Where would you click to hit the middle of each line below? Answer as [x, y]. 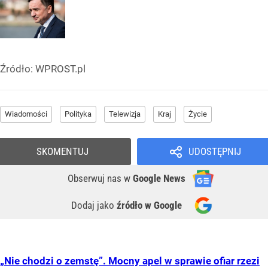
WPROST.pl [60, 69]
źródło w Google [149, 205]
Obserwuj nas [96, 179]
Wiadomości [26, 114]
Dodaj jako [94, 205]
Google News [159, 179]
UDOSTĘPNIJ [214, 152]
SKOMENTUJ [63, 152]
